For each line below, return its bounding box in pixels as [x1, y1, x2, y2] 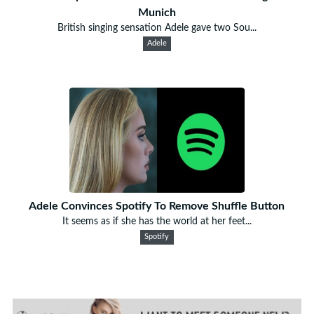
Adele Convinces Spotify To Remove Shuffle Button [29, 200, 285, 212]
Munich [137, 6, 176, 18]
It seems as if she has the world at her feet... [62, 216, 252, 226]
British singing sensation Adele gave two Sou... [57, 22, 257, 33]
